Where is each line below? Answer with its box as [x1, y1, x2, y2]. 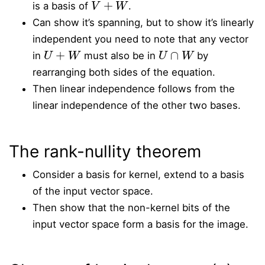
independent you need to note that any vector [33, 33, 248, 45]
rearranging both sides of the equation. [33, 66, 215, 78]
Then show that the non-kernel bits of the [33, 202, 230, 214]
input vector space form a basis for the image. [33, 218, 248, 230]
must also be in [80, 50, 159, 62]
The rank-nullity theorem [9, 141, 201, 161]
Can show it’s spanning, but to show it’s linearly [33, 17, 254, 28]
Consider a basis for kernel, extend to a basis [33, 169, 244, 180]
